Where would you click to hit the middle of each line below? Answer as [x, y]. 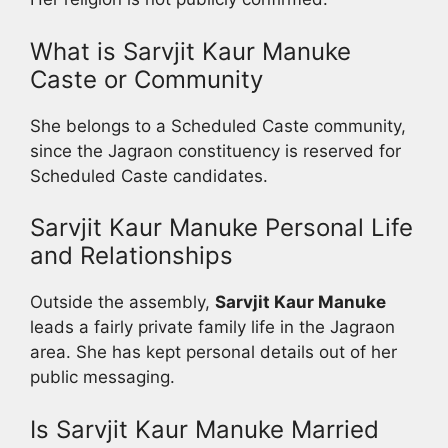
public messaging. [102, 377]
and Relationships [131, 256]
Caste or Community [146, 79]
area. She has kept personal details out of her [213, 352]
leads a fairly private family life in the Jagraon [212, 327]
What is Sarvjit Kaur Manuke [190, 51]
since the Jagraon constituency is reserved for [215, 150]
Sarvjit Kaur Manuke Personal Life [221, 228]
